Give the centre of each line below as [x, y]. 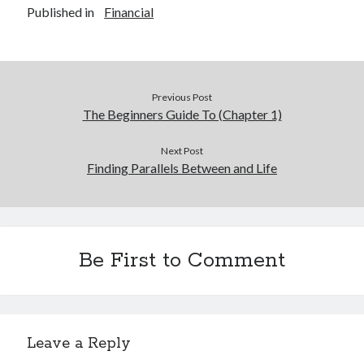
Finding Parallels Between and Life [182, 168]
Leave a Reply [79, 344]
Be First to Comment [182, 261]
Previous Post [182, 97]
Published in [61, 12]
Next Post [182, 151]
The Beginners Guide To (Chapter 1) [182, 114]
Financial [129, 12]
